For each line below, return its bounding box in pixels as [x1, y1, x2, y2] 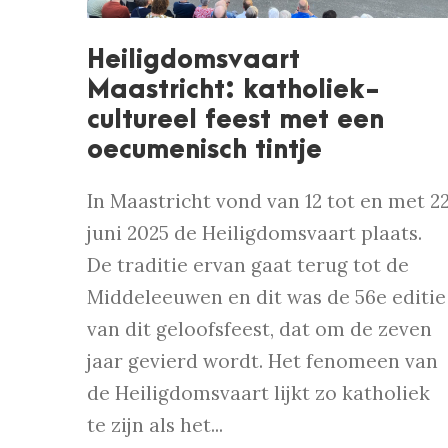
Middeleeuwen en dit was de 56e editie [87, 285, 446, 310]
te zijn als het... [87, 413, 223, 438]
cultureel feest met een [87, 105, 384, 136]
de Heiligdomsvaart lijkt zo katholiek [87, 381, 430, 406]
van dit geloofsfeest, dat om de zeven [87, 317, 432, 342]
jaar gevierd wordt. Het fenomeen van [87, 349, 438, 374]
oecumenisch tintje [87, 135, 322, 166]
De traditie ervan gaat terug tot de [87, 253, 409, 278]
